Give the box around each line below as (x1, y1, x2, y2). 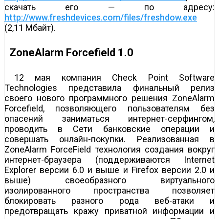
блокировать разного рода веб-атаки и (4, 196, 215, 206)
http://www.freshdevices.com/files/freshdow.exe (4, 12, 197, 22)
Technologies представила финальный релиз (4, 83, 215, 93)
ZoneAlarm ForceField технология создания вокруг (4, 144, 215, 155)
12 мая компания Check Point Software (14, 72, 215, 83)
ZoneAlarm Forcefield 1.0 (9, 46, 133, 59)
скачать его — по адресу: (4, 1, 215, 12)
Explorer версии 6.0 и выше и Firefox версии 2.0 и (4, 165, 215, 175)
